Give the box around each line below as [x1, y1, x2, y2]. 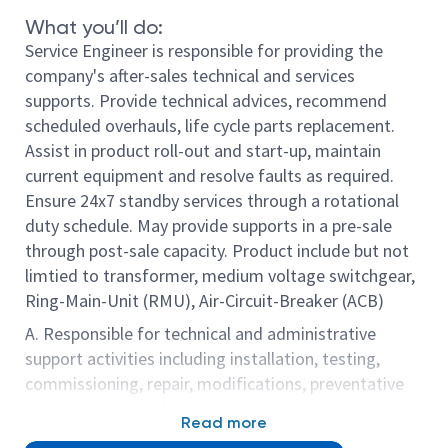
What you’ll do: [25, 15, 163, 39]
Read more [181, 413, 267, 432]
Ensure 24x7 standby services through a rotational [25, 189, 399, 212]
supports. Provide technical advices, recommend [25, 89, 387, 112]
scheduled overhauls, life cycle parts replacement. [25, 114, 395, 137]
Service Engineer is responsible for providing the [25, 39, 383, 62]
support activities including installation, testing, [25, 347, 380, 370]
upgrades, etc [25, 422, 127, 445]
